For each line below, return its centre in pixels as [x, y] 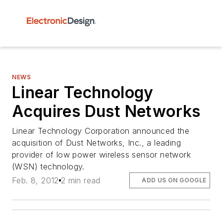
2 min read [81, 181]
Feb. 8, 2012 [35, 181]
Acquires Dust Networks [106, 111]
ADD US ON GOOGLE [174, 180]
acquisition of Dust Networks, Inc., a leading [96, 143]
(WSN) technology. [48, 166]
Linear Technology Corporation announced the [101, 131]
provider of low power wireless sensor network [101, 155]
